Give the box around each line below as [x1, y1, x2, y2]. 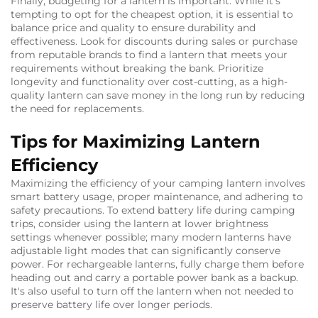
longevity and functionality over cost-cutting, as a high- [11, 75, 287, 89]
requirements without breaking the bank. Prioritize [11, 62, 263, 75]
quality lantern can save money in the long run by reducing [11, 89, 305, 102]
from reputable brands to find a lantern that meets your [11, 48, 287, 62]
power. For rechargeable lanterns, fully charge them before [11, 258, 304, 271]
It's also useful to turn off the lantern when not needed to [11, 285, 294, 298]
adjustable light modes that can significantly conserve [11, 244, 280, 258]
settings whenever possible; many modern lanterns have [11, 231, 291, 244]
